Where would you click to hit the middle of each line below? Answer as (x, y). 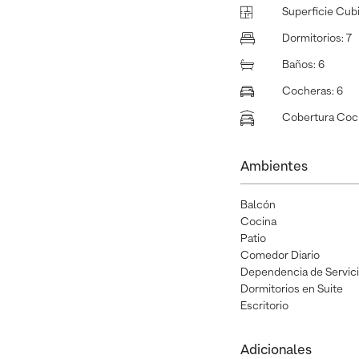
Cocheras (307, 92)
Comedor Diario (280, 256)
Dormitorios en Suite (292, 290)
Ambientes (274, 167)
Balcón (258, 206)
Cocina (258, 222)
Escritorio (264, 307)
